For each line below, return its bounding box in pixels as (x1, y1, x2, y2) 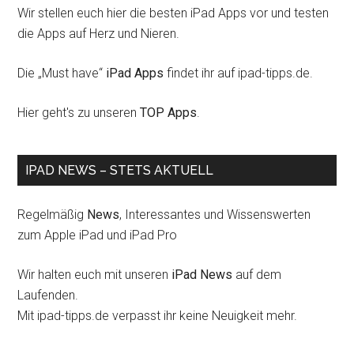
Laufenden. (17, 288, 79, 303)
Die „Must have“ (17, 66, 107, 81)
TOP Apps (140, 105, 198, 120)
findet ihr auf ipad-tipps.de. (164, 66, 314, 81)
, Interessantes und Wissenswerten (119, 207, 311, 222)
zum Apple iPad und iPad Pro (17, 228, 178, 243)
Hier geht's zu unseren (17, 105, 141, 120)
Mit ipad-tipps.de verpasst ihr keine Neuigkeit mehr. (17, 308, 298, 323)
